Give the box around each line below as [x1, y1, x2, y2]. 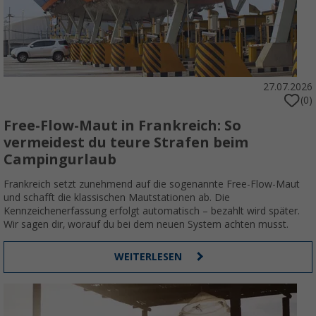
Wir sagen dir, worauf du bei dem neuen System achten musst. [4, 219, 288, 231]
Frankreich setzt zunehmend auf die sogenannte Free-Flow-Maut [4, 178, 300, 190]
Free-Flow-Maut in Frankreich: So [4, 117, 241, 135]
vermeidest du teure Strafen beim [4, 134, 248, 152]
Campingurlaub [4, 151, 116, 169]
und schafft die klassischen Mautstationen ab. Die [4, 192, 230, 204]
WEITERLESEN [114, 251, 185, 263]
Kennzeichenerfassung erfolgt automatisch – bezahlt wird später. [4, 205, 300, 217]
